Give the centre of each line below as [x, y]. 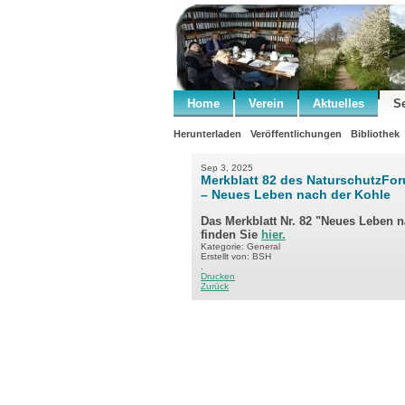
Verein [266, 104]
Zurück [215, 286]
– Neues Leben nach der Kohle [296, 194]
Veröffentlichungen [296, 134]
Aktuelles [339, 104]
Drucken [218, 276]
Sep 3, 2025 [227, 168]
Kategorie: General [240, 246]
